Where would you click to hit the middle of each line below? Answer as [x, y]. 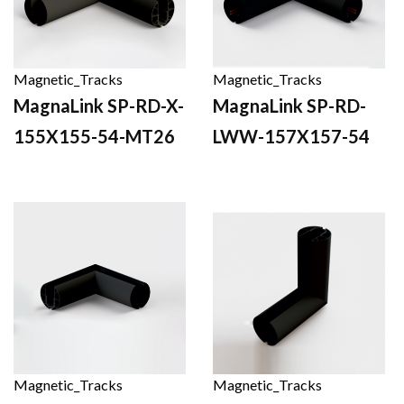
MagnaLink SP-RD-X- [99, 105]
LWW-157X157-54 [291, 136]
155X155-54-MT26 [94, 136]
